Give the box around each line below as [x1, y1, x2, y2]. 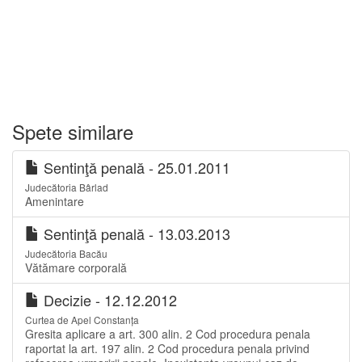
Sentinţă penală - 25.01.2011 [40, 157, 230, 178]
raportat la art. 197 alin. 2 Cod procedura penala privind [25, 340, 309, 356]
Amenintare [25, 193, 84, 209]
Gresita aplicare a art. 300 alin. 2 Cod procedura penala [25, 326, 310, 342]
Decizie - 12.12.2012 [40, 289, 177, 310]
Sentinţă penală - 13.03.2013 [40, 223, 230, 244]
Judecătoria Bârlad [25, 180, 108, 194]
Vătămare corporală [25, 259, 127, 276]
